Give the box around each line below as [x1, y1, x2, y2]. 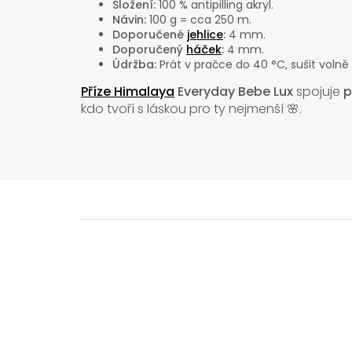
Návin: [112, 12, 146, 28]
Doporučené [112, 27, 187, 43]
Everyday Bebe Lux [174, 82, 293, 101]
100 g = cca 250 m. [146, 12, 251, 28]
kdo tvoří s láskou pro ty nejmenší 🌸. [81, 100, 302, 119]
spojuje [293, 82, 343, 101]
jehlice [187, 27, 223, 43]
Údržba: [112, 57, 156, 73]
